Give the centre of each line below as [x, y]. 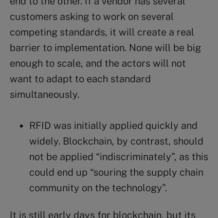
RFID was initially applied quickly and [113, 125]
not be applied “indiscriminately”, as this [119, 156]
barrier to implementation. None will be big [105, 47]
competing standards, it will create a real [102, 32]
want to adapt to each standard [80, 79]
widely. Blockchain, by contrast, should [116, 141]
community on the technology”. [98, 188]
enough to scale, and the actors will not [98, 63]
